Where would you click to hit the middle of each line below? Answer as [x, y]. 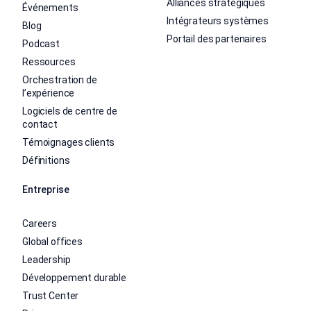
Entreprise [46, 190]
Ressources [49, 62]
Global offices [53, 242]
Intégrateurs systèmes [218, 21]
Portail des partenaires [217, 39]
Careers [40, 224]
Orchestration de [60, 80]
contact [40, 125]
